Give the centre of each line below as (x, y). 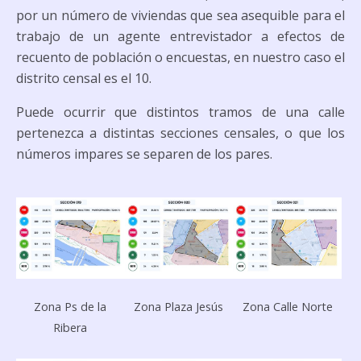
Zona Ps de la (71, 306)
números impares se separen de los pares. (144, 154)
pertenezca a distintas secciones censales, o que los (180, 133)
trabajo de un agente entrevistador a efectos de (180, 36)
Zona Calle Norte (287, 306)
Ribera (71, 327)
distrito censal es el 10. (84, 78)
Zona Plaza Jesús (179, 306)
